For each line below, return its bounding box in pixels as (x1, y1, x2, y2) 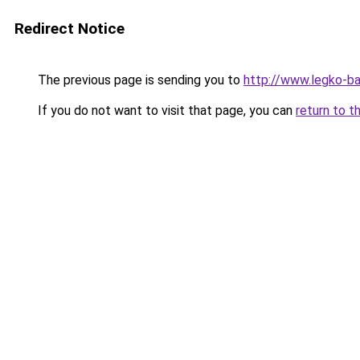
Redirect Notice (14, 19, 125, 38)
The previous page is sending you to (35, 72, 243, 88)
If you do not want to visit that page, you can (35, 103, 296, 118)
